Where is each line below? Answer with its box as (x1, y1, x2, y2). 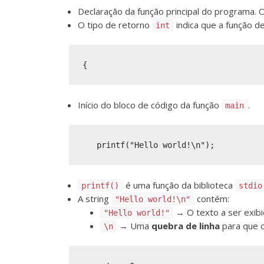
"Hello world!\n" (115, 194, 191, 204)
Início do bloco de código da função (78, 98, 222, 111)
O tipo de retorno (78, 18, 152, 31)
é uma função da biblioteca (123, 179, 235, 191)
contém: (194, 192, 229, 204)
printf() (81, 180, 120, 190)
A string (78, 192, 111, 204)
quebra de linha (151, 219, 220, 232)
